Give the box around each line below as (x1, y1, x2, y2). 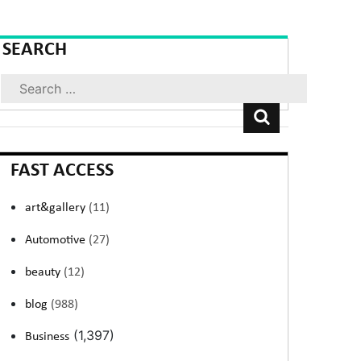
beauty (25, 266, 64, 279)
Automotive (25, 234, 89, 247)
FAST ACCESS (10, 161, 114, 180)
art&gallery (25, 201, 89, 214)
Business (25, 330, 70, 343)
